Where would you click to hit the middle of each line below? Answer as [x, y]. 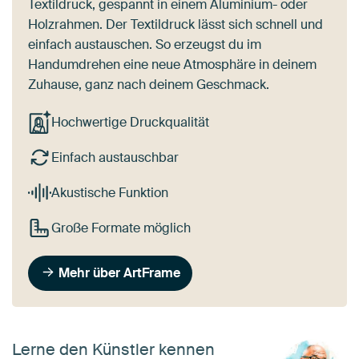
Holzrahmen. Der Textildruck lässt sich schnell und [175, 25]
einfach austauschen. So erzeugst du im [145, 45]
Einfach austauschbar [115, 158]
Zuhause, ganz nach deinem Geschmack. [149, 85]
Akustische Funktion [109, 192]
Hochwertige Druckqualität [130, 123]
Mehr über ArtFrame [120, 272]
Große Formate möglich [121, 228]
